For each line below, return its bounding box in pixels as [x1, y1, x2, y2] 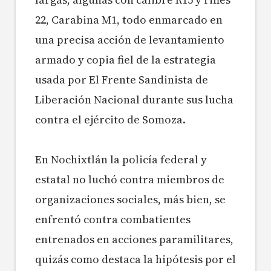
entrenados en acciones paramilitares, [35, 232, 233, 247]
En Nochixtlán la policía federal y [35, 152, 207, 168]
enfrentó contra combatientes [35, 212, 191, 227]
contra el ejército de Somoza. [35, 112, 186, 128]
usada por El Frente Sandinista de [35, 72, 208, 88]
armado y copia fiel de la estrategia [35, 52, 216, 68]
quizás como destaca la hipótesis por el [35, 252, 236, 267]
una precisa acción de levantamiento [35, 32, 224, 48]
